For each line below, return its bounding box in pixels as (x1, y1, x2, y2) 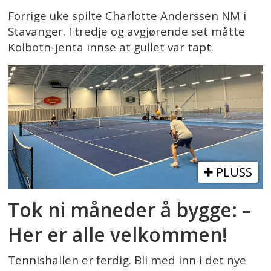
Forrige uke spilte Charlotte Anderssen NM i (8, 7, 247, 24)
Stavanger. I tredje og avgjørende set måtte (8, 23, 246, 39)
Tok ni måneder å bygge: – (8, 197, 252, 223)
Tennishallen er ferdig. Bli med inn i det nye (8, 252, 247, 269)
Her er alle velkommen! (8, 221, 228, 248)
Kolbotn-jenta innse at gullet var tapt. (8, 39, 214, 55)
